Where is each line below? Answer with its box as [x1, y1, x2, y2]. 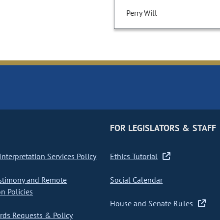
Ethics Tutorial [110, 151, 158, 162]
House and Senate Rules [110, 198, 193, 209]
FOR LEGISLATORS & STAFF [110, 122, 216, 134]
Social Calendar [110, 175, 163, 185]
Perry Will [126, 8, 157, 18]
